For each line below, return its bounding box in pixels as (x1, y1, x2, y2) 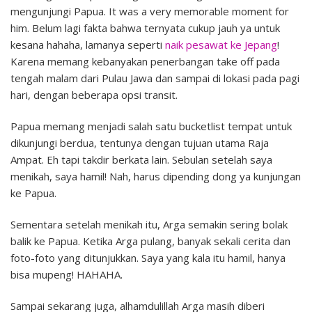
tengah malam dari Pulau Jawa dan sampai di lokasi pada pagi (10, 71, 299, 86)
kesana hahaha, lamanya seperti (10, 38, 165, 52)
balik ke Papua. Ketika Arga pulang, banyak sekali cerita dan (10, 234, 290, 249)
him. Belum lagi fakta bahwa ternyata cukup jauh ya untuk (10, 21, 280, 36)
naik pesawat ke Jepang (165, 38, 277, 52)
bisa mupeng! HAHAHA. (10, 267, 123, 282)
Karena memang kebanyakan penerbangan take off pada (10, 54, 280, 69)
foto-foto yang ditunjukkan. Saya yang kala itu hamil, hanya (10, 251, 286, 265)
